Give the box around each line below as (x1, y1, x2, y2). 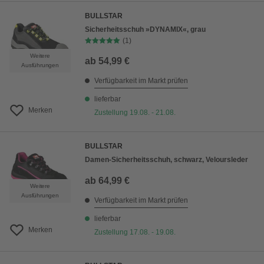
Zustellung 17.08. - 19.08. (94, 228, 176, 236)
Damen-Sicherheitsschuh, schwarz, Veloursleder (85, 156, 248, 164)
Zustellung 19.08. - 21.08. (94, 108, 176, 117)
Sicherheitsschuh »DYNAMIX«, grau (85, 25, 206, 34)
